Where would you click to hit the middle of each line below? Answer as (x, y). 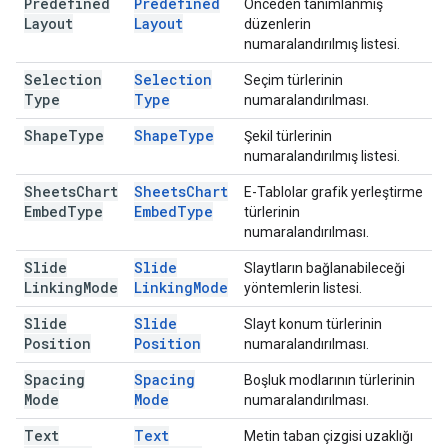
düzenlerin (277, 24)
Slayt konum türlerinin (313, 324)
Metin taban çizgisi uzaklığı (328, 436)
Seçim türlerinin (293, 80)
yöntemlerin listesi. (303, 288)
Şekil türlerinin (288, 136)
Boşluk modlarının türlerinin (329, 380)
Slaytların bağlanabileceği (324, 268)
